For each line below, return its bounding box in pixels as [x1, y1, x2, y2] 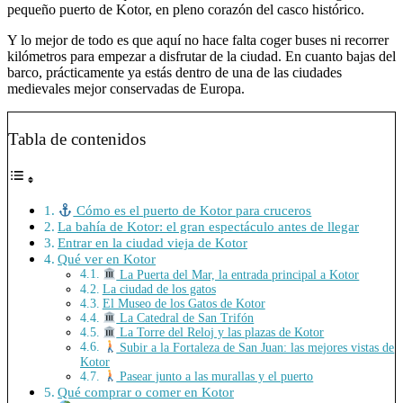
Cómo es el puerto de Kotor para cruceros [73, 202, 312, 219]
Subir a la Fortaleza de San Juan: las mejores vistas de [116, 340, 395, 354]
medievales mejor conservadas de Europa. [7, 80, 245, 96]
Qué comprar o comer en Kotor [58, 383, 235, 399]
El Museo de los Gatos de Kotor [102, 296, 265, 310]
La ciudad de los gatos [102, 282, 216, 296]
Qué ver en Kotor [58, 251, 157, 267]
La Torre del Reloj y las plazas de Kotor [116, 326, 325, 340]
